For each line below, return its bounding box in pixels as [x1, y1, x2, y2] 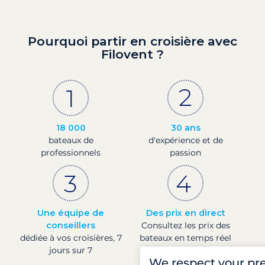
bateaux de [48, 135, 93, 146]
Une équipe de [37, 208, 104, 218]
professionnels [41, 147, 101, 158]
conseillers [46, 220, 95, 231]
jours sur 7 [49, 245, 92, 256]
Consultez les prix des [141, 220, 230, 231]
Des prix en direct [146, 208, 225, 218]
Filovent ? [101, 47, 164, 62]
